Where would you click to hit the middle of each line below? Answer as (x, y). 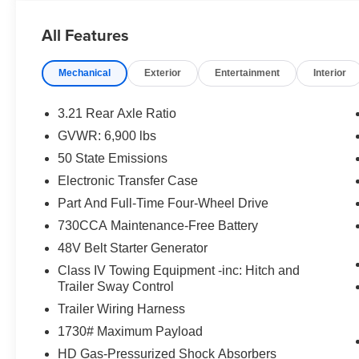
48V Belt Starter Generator (133, 248)
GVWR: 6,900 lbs (107, 135)
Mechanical (85, 73)
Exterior (163, 73)
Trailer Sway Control (116, 286)
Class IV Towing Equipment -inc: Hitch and (179, 270)
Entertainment (248, 73)
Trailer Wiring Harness (122, 309)
